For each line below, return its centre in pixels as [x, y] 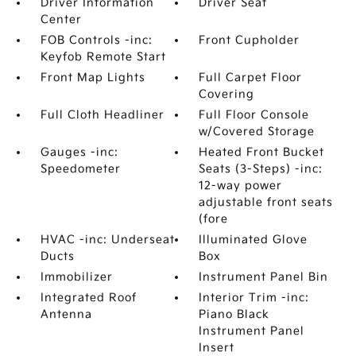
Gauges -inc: [79, 152]
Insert [217, 348]
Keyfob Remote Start [103, 57]
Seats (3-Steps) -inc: [261, 169]
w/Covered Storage [257, 132]
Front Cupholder [250, 40]
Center [61, 19]
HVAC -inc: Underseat [107, 240]
